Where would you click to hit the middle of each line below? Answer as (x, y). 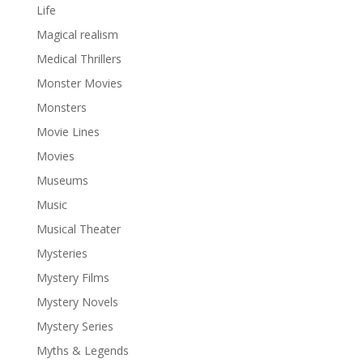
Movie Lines (68, 132)
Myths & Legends (82, 350)
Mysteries (62, 253)
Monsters (61, 107)
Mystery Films (73, 278)
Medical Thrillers (79, 59)
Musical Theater (78, 229)
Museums (62, 180)
